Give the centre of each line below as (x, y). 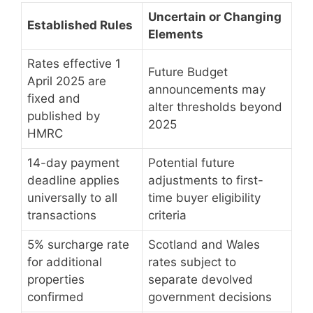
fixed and (54, 98)
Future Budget (188, 72)
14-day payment (73, 162)
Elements (176, 34)
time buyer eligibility (204, 197)
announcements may (207, 89)
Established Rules (80, 25)
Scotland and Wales (204, 244)
